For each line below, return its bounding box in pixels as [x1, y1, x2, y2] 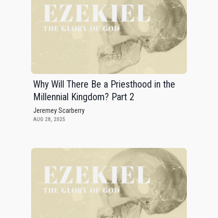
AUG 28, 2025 [33, 116, 65, 123]
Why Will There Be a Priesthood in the [33, 78, 175, 91]
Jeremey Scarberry [33, 107, 85, 115]
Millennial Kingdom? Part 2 [33, 91, 134, 103]
